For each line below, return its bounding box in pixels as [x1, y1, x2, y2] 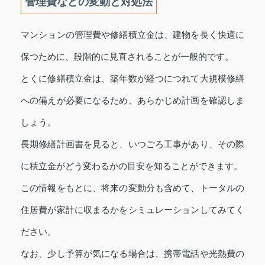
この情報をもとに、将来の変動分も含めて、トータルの [21, 183, 244, 193]
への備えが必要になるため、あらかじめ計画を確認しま [21, 95, 244, 105]
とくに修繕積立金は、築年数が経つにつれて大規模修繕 [21, 73, 244, 83]
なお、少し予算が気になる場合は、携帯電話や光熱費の [21, 248, 244, 258]
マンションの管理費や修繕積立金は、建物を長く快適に [21, 30, 244, 40]
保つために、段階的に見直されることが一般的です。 [21, 51, 234, 62]
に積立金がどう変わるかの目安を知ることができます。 [21, 161, 243, 171]
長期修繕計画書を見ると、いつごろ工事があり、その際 [21, 139, 244, 149]
